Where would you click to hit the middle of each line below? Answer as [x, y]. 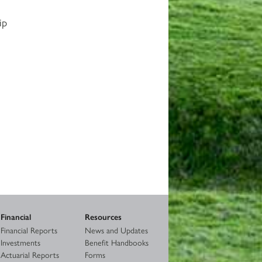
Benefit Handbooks [116, 242]
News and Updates [116, 230]
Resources [103, 216]
